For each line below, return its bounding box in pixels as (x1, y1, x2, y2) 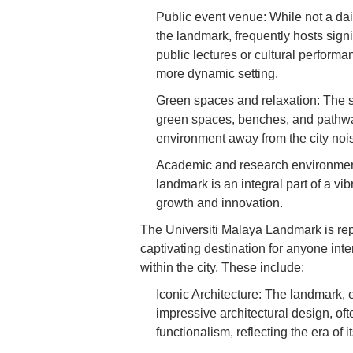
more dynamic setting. (156, 66, 278, 80)
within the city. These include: (140, 260, 304, 274)
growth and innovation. (156, 195, 283, 210)
